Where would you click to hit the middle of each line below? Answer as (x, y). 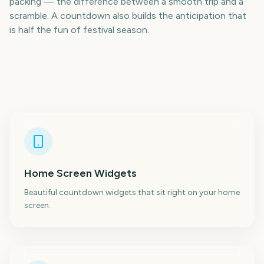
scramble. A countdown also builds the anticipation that (128, 16)
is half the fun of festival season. (79, 30)
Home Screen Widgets (80, 173)
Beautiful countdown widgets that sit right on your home (132, 192)
